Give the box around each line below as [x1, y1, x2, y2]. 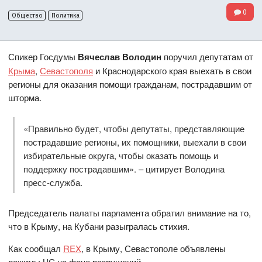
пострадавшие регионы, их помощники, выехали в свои [23, 135, 246, 148]
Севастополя [40, 64, 94, 77]
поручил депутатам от [161, 50, 254, 63]
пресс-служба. [23, 175, 82, 188]
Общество [11, 12, 43, 19]
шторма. [8, 91, 42, 104]
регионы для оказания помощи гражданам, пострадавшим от [8, 78, 253, 91]
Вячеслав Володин [75, 50, 162, 64]
